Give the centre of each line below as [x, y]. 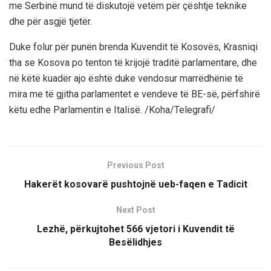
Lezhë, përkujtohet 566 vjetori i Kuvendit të [135, 229]
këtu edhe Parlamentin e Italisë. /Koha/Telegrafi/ [112, 109]
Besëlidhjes [135, 242]
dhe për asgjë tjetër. [51, 21]
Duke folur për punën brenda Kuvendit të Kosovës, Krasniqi [133, 47]
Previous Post [135, 165]
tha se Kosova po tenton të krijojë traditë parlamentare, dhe [133, 62]
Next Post [135, 210]
